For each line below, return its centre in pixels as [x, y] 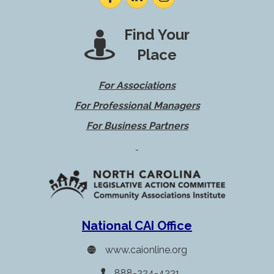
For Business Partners [137, 126]
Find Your [157, 35]
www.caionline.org [146, 250]
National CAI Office [137, 226]
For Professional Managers [137, 106]
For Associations [137, 86]
